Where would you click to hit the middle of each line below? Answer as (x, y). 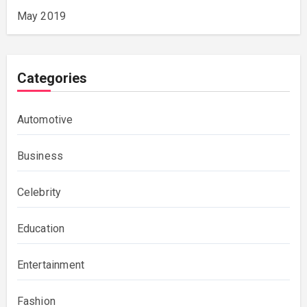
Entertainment (51, 265)
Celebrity (39, 192)
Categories (52, 78)
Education (41, 229)
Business (40, 156)
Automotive (45, 120)
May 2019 (41, 16)
